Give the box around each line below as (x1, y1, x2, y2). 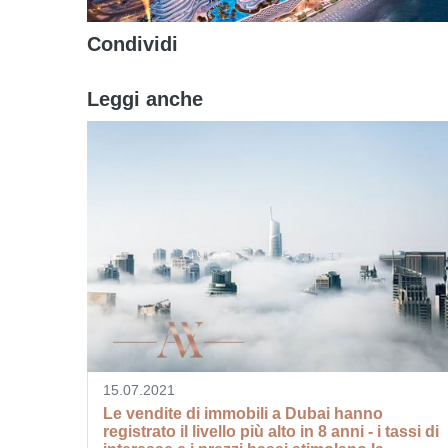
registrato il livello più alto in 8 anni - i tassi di (103, 422, 439, 440)
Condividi (87, 32, 178, 55)
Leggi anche (87, 87, 203, 110)
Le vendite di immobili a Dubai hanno (103, 404, 383, 422)
